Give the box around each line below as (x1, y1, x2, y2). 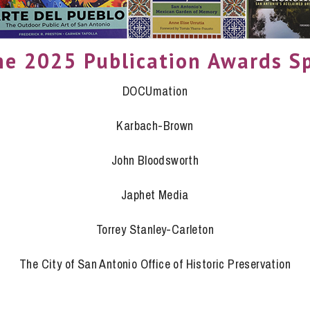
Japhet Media (121, 186, 189, 203)
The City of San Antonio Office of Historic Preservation (19, 255, 291, 273)
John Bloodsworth (111, 152, 199, 169)
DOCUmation (122, 82, 188, 100)
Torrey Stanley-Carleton (95, 221, 215, 238)
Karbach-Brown (116, 117, 194, 134)
